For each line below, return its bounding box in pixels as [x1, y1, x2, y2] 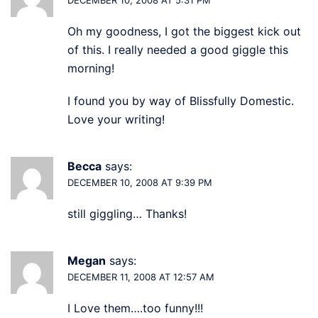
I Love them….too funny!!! [67, 300, 203, 315]
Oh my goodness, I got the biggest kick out [67, 23, 301, 38]
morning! [67, 60, 114, 75]
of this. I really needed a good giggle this [67, 42, 288, 57]
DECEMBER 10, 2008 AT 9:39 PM [67, 176, 212, 188]
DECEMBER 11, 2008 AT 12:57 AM [67, 270, 214, 283]
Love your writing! [67, 111, 165, 126]
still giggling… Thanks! [67, 206, 187, 221]
